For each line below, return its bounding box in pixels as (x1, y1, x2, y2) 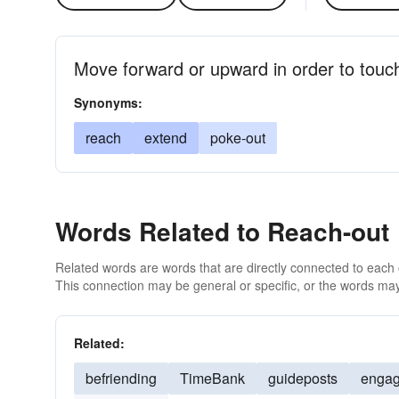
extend (144, 127, 187, 148)
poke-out (210, 127, 265, 148)
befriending (85, 368, 157, 388)
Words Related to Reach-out (55, 213, 389, 249)
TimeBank (180, 368, 245, 388)
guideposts (268, 368, 338, 388)
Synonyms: (74, 94, 142, 111)
